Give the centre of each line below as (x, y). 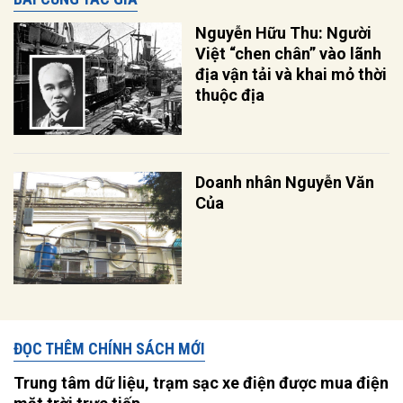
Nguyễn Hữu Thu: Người (284, 33)
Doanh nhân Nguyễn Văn (285, 183)
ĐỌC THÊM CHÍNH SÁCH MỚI (109, 349)
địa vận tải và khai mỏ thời (291, 75)
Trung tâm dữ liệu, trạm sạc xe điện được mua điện (201, 383)
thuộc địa (230, 95)
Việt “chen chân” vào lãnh (289, 54)
